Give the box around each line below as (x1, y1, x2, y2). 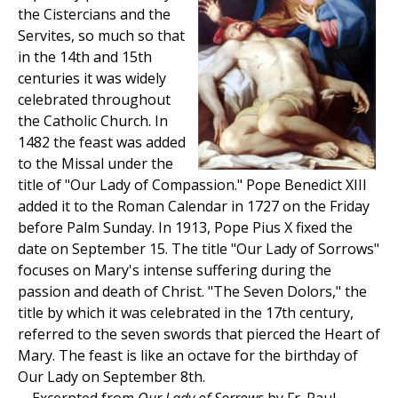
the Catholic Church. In (18, 111, 168, 131)
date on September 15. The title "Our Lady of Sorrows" (18, 239, 379, 259)
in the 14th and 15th (18, 47, 152, 68)
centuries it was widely (18, 68, 166, 89)
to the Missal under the (18, 154, 173, 174)
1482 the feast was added (18, 132, 186, 153)
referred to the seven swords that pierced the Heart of (18, 324, 380, 345)
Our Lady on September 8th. (18, 367, 205, 387)
